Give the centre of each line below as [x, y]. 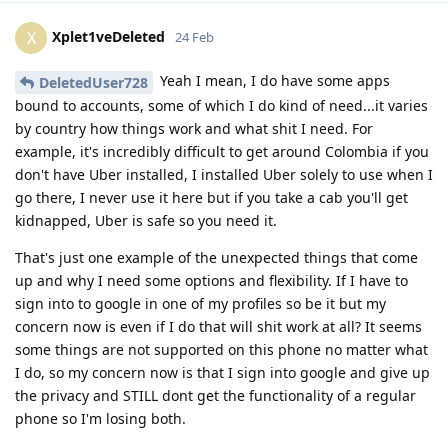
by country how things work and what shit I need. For [194, 128]
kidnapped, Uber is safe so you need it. [146, 220]
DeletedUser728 [93, 82]
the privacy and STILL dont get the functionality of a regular [215, 395]
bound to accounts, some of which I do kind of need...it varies [221, 105]
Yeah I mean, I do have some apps [273, 81]
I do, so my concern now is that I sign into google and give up [222, 372]
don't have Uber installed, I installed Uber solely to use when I [224, 174]
